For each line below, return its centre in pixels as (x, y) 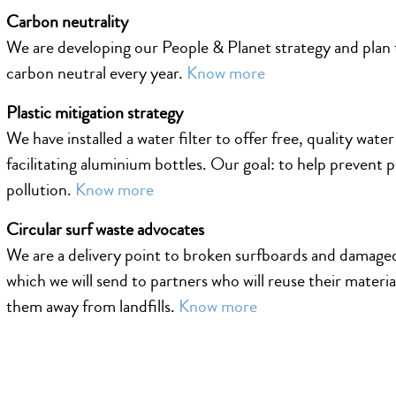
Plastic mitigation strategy (95, 112)
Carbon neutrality (68, 21)
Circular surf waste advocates (106, 229)
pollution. (41, 189)
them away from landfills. (93, 306)
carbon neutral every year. (97, 72)
